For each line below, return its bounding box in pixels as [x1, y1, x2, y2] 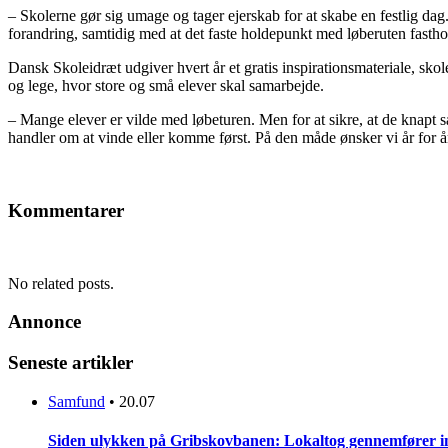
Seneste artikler [8, 352, 133, 374]
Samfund [48, 392, 105, 410]
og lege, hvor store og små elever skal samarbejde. [8, 77, 324, 95]
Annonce [8, 311, 81, 333]
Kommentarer [8, 200, 124, 222]
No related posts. [8, 274, 114, 292]
